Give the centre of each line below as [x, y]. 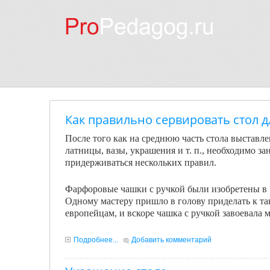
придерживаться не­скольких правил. [141, 162]
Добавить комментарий [171, 240]
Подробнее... [96, 240]
